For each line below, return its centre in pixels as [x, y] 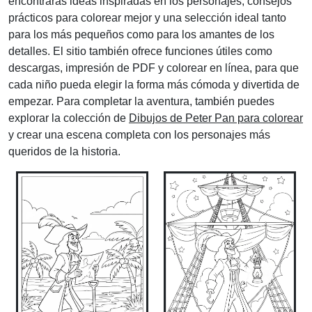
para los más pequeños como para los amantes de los [141, 34]
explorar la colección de [69, 118]
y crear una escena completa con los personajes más [139, 135]
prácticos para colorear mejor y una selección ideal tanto [147, 18]
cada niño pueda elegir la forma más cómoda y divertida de [154, 85]
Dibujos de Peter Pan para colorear [216, 118]
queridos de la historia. [64, 151]
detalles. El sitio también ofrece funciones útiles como [140, 51]
